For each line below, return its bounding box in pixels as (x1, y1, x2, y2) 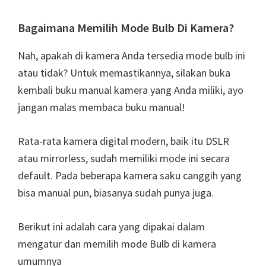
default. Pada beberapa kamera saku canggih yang (18, 169, 242, 183)
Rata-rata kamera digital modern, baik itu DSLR (18, 134, 229, 148)
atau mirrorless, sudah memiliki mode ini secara (18, 151, 230, 166)
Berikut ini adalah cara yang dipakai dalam (18, 220, 205, 234)
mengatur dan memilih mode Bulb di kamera (18, 237, 216, 251)
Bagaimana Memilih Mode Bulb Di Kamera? (18, 20, 234, 36)
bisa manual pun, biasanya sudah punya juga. (18, 186, 214, 200)
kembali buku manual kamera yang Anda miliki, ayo (18, 83, 243, 97)
